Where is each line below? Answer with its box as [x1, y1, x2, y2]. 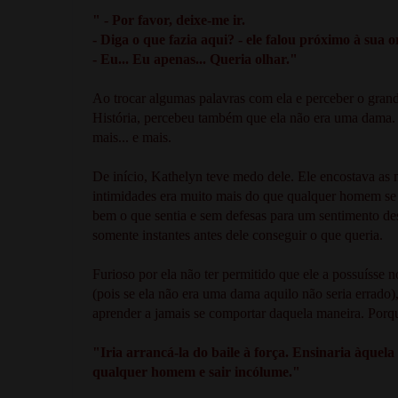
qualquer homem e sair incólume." [92, 363, 300, 379]
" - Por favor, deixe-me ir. [92, 12, 245, 28]
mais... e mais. [92, 129, 175, 145]
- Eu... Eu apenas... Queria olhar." [92, 51, 298, 67]
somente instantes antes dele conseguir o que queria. [92, 227, 386, 243]
